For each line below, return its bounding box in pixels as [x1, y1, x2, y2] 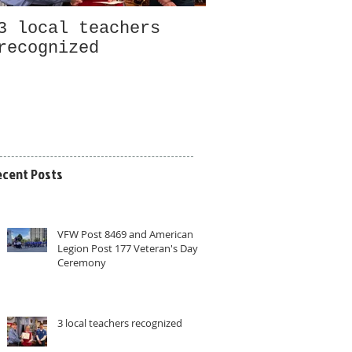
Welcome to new [206, 19, 349, 38]
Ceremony [57, 255, 106, 269]
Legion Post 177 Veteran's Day [57, 240, 198, 255]
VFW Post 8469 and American [57, 226, 193, 241]
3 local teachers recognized [57, 315, 182, 330]
